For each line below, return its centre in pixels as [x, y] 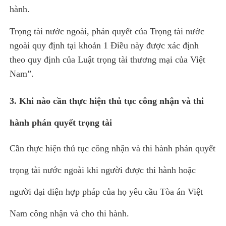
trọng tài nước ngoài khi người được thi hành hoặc [103, 170]
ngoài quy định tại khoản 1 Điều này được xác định [104, 45]
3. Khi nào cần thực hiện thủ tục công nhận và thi [107, 101]
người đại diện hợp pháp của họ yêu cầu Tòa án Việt [106, 191]
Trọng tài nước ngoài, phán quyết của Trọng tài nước [107, 31]
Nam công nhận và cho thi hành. [70, 213]
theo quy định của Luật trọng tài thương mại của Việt [108, 59]
